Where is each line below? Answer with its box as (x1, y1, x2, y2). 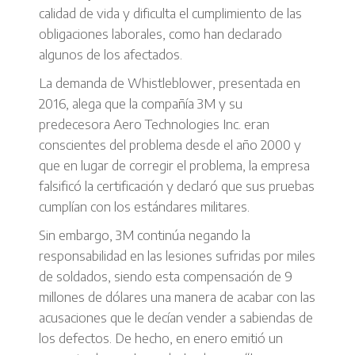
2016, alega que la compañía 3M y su (39, 94, 242, 112)
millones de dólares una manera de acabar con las (39, 288, 315, 305)
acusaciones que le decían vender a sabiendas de (39, 308, 313, 326)
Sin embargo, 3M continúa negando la (39, 226, 250, 243)
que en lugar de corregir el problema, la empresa (39, 156, 310, 174)
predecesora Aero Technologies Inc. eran (39, 115, 269, 132)
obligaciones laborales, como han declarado (39, 25, 282, 42)
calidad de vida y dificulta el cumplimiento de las (39, 4, 302, 21)
